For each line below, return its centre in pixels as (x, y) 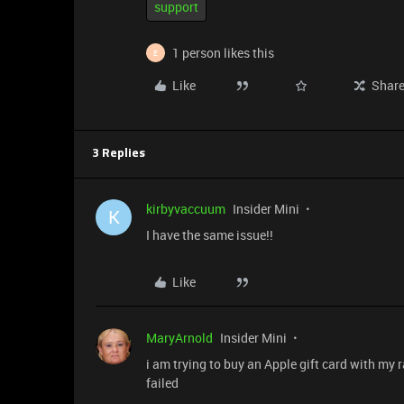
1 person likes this (223, 53)
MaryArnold (179, 338)
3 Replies (119, 154)
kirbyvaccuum (186, 209)
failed (162, 383)
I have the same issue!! (210, 235)
